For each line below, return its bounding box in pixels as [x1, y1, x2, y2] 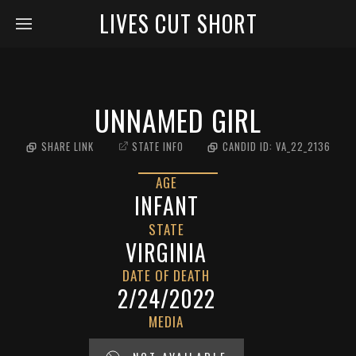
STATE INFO [131, 139, 184, 154]
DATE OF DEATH [122, 265, 210, 285]
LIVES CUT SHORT [99, 7, 257, 40]
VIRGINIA [126, 236, 207, 269]
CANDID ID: [222, 139, 276, 154]
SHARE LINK [41, 139, 94, 154]
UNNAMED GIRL [95, 99, 261, 141]
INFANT [133, 189, 199, 222]
